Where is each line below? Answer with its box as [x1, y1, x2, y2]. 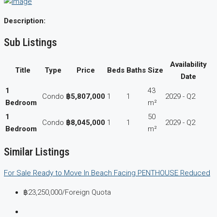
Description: [4, 16, 46, 26]
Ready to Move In [33, 168, 91, 177]
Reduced [180, 168, 210, 177]
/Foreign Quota [62, 187, 111, 197]
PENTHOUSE [138, 168, 180, 177]
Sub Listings [4, 35, 57, 48]
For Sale [4, 168, 33, 177]
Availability [170, 60, 207, 69]
